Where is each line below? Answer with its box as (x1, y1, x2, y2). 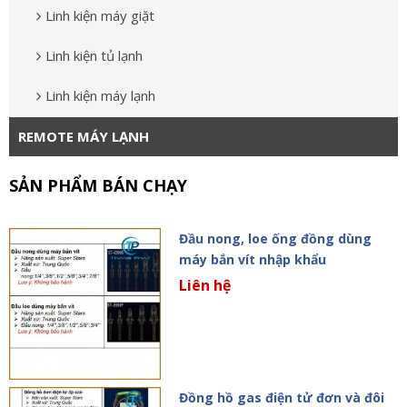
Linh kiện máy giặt (45, 6, 154, 25)
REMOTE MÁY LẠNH (18, 127, 149, 146)
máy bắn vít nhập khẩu (178, 251, 326, 269)
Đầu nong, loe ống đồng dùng (178, 230, 372, 248)
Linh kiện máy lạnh (45, 86, 155, 105)
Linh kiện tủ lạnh (45, 46, 143, 65)
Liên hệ (178, 275, 231, 296)
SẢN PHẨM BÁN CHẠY (9, 174, 187, 197)
